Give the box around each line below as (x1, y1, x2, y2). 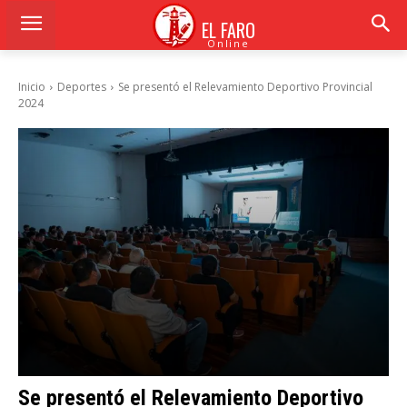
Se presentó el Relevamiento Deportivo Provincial (118, 79, 372, 94)
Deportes (57, 79, 106, 94)
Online (207, 36, 250, 50)
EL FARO (201, 16, 255, 44)
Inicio (18, 79, 45, 94)
